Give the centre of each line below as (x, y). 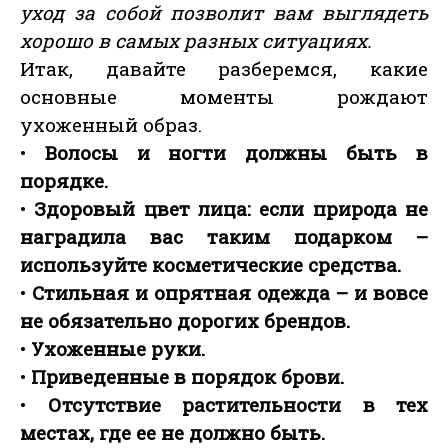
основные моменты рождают (224, 97)
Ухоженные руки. (115, 349)
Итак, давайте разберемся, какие (224, 69)
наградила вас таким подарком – (224, 237)
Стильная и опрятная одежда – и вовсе (227, 293)
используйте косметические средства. (210, 265)
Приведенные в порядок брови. (185, 377)
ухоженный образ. (111, 125)
